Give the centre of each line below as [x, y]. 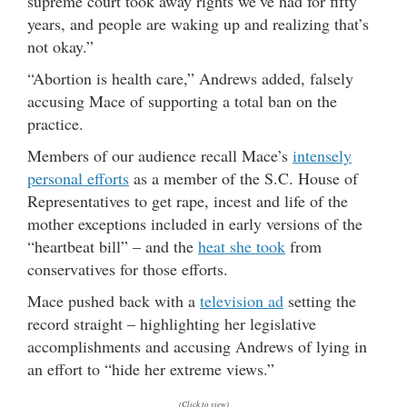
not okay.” [60, 46]
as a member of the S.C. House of [243, 178]
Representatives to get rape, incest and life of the [188, 200]
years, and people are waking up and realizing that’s [198, 23]
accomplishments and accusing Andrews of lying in [197, 346]
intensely [322, 155]
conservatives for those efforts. [128, 268]
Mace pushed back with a [114, 300]
